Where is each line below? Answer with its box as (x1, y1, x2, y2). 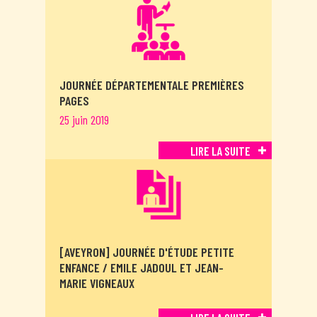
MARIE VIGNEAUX (59, 275, 134, 292)
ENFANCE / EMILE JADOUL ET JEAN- (59, 260, 224, 276)
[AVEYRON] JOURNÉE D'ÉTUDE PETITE (59, 244, 234, 260)
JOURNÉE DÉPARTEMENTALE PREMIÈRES (59, 77, 244, 93)
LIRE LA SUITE (190, 143, 250, 158)
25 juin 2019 (59, 112, 109, 128)
